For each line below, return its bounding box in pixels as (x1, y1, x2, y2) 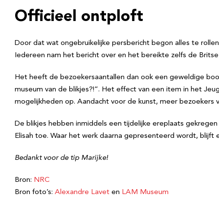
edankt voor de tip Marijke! (19, 154, 108, 162)
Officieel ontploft (15, 9, 143, 25)
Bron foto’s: (15, 189, 55, 196)
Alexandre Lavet (55, 189, 109, 196)
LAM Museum (122, 189, 169, 196)
